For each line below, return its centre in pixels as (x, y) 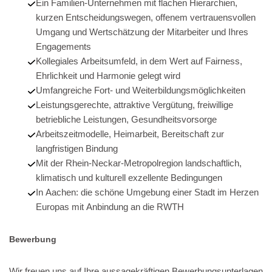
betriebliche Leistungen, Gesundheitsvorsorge (126, 120)
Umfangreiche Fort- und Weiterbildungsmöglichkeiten (140, 90)
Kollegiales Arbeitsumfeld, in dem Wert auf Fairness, (139, 61)
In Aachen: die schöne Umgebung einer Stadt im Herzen (147, 192)
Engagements (63, 47)
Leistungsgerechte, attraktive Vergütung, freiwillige (134, 105)
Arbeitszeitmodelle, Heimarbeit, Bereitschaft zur (130, 134)
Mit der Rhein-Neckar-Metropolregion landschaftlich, (138, 163)
